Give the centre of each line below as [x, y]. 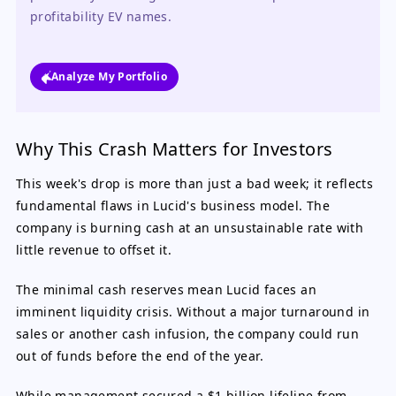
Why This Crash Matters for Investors [175, 149]
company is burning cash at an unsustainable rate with [190, 228]
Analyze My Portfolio [109, 76]
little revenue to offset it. [94, 250]
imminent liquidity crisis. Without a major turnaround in [193, 312]
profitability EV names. [101, 16]
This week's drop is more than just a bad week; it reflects [195, 183]
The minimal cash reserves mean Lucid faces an [166, 289]
